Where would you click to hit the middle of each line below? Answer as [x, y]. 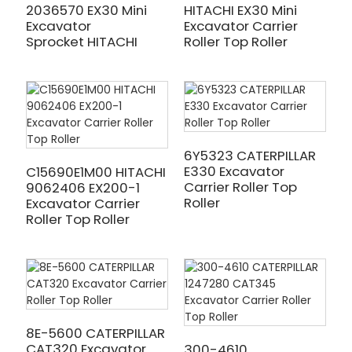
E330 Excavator [234, 171]
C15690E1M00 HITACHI [95, 172]
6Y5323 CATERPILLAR [249, 156]
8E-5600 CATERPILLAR [95, 333]
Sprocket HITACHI [81, 42]
